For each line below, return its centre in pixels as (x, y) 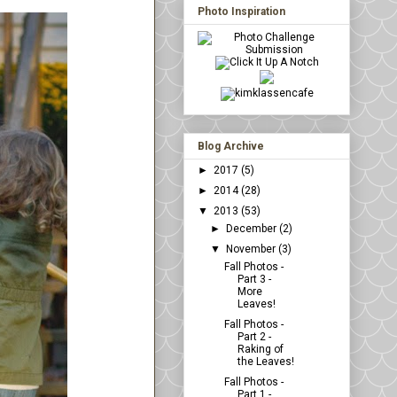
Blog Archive (231, 147)
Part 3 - (254, 280)
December (253, 229)
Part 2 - (254, 337)
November (253, 249)
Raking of (260, 350)
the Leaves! (265, 362)
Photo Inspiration (241, 12)
